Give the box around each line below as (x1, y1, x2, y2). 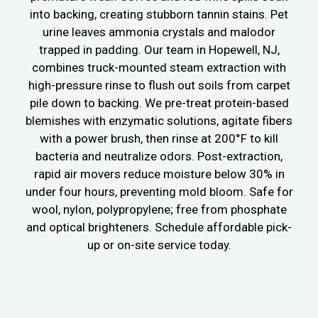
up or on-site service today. (87, 237, 231, 252)
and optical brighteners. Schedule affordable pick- (26, 219, 292, 234)
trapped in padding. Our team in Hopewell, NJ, (38, 42, 280, 57)
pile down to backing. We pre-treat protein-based (29, 95, 289, 110)
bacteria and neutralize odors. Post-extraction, (35, 148, 283, 163)
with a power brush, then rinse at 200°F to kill (40, 131, 278, 146)
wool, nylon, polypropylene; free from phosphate (31, 202, 287, 216)
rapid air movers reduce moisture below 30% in (33, 166, 285, 181)
